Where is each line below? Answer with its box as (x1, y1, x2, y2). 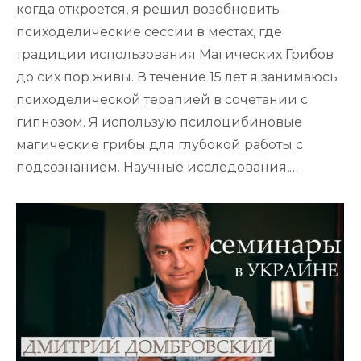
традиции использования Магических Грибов (16, 47, 334, 63)
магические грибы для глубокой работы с (16, 137, 303, 153)
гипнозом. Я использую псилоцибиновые (16, 114, 302, 131)
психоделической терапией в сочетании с (16, 92, 308, 108)
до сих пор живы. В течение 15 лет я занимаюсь (16, 69, 338, 85)
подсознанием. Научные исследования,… (16, 160, 298, 176)
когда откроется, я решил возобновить (16, 2, 280, 18)
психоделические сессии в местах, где (16, 24, 282, 40)
